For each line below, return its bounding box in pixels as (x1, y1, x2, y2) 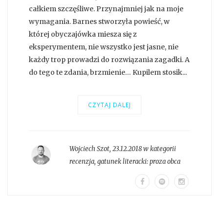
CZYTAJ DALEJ (88, 101, 131, 109)
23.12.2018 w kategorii (112, 145, 176, 153)
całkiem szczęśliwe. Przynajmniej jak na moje (29, 4, 183, 14)
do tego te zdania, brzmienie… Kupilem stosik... (29, 68, 187, 77)
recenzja (69, 157, 94, 166)
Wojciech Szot (69, 145, 109, 153)
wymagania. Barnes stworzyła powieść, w (29, 17, 170, 26)
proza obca (149, 157, 180, 166)
